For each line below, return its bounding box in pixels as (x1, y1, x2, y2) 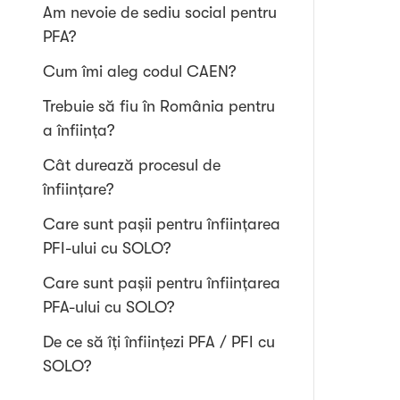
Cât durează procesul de (43, 156, 221, 174)
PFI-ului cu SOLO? (43, 239, 171, 257)
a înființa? (43, 121, 115, 139)
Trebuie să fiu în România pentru (43, 97, 275, 115)
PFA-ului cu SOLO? (43, 298, 175, 316)
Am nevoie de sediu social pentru (43, 4, 277, 21)
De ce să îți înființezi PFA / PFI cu (43, 333, 275, 351)
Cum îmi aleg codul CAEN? (43, 62, 237, 80)
